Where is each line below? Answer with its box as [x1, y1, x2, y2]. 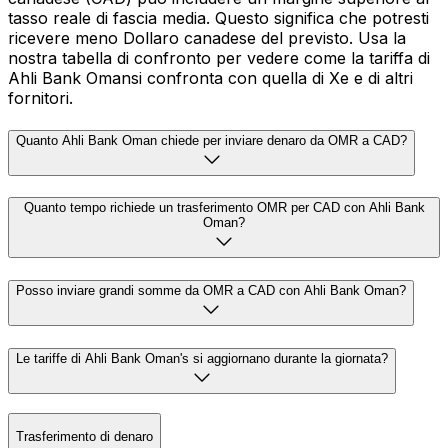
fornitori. [8, 87, 73, 108]
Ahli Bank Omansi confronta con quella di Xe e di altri [8, 67, 413, 88]
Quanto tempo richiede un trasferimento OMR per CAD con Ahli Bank [23, 200, 425, 216]
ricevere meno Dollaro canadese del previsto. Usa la [8, 27, 406, 48]
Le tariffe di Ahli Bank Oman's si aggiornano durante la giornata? [16, 350, 388, 366]
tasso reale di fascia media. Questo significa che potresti [8, 7, 429, 28]
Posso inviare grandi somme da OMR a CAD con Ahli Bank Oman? [16, 283, 406, 299]
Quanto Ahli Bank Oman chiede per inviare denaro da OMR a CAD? [16, 132, 407, 148]
